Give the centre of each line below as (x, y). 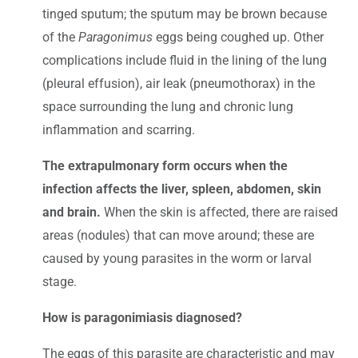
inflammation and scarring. (119, 130)
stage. (60, 282)
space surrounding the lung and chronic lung (168, 107)
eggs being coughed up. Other (238, 38)
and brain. (72, 213)
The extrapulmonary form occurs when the (165, 166)
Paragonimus (115, 38)
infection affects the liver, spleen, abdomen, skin (182, 189)
